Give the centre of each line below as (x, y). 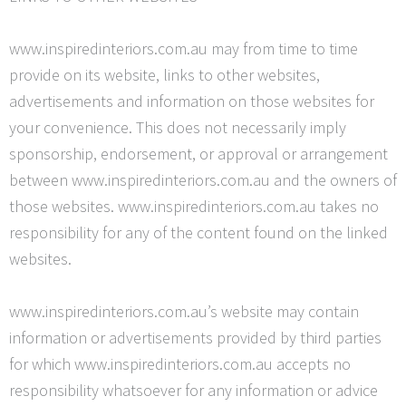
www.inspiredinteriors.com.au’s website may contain (184, 311)
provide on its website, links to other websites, (164, 75)
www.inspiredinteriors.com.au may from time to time (184, 49)
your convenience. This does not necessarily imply (178, 128)
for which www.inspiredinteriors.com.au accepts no (180, 363)
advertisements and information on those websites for (192, 101)
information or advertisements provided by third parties (195, 337)
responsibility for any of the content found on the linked (198, 233)
